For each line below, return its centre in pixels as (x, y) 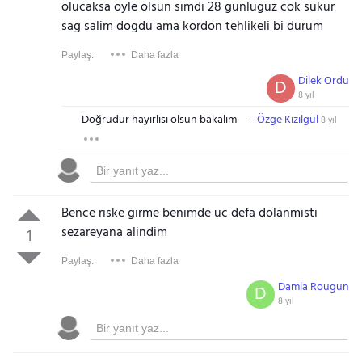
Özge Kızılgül (287, 120)
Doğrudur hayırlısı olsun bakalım (159, 120)
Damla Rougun (314, 287)
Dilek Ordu (324, 81)
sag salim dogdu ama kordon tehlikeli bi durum (192, 27)
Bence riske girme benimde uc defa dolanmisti (189, 213)
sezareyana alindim (114, 233)
